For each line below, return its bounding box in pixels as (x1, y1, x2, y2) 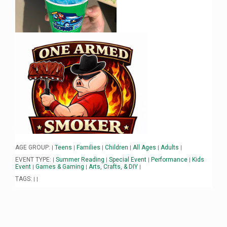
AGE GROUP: (15, 144, 52, 152)
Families (77, 144, 100, 152)
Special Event (109, 156, 146, 164)
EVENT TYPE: (15, 156, 53, 164)
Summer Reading (56, 156, 104, 164)
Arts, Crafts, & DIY (89, 163, 138, 171)
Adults (161, 144, 179, 152)
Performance (151, 156, 187, 164)
